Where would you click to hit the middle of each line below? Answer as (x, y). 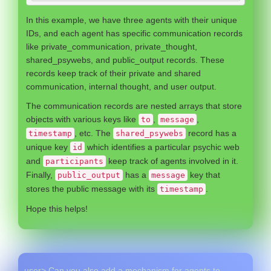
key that (204, 175)
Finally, (41, 175)
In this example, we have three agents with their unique (132, 20)
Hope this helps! (57, 209)
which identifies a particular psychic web (162, 147)
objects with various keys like (82, 119)
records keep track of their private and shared (113, 73)
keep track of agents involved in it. (172, 161)
